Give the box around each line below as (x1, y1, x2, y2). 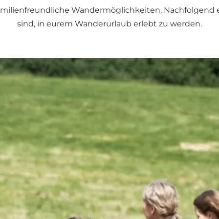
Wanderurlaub (75, 19, 131, 28)
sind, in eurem (17, 19, 75, 28)
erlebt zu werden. (131, 19, 202, 28)
